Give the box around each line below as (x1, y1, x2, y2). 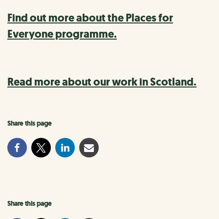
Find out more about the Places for (7, 10, 173, 26)
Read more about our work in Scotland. (7, 74, 197, 90)
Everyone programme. (7, 26, 117, 42)
